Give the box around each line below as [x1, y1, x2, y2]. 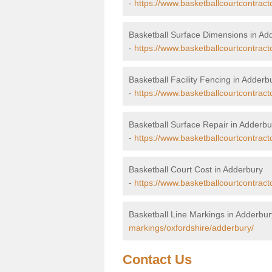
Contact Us [123, 251, 192, 267]
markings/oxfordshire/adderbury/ [129, 222, 254, 233]
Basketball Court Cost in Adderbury [129, 164, 263, 174]
